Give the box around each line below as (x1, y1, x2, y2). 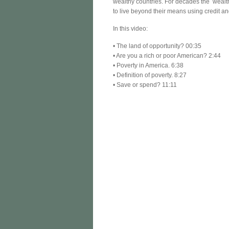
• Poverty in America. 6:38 (113, 61, 184, 69)
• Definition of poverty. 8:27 (113, 71, 187, 79)
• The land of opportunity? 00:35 (113, 42, 202, 50)
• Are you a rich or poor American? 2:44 (113, 52, 221, 59)
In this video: (113, 25, 148, 32)
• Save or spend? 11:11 (113, 81, 177, 88)
